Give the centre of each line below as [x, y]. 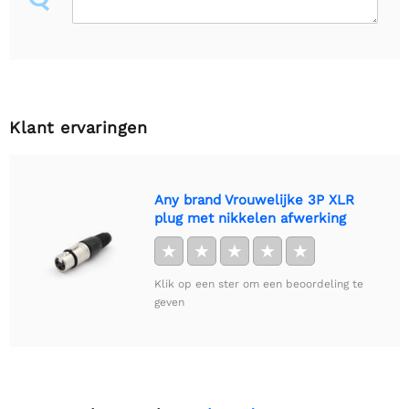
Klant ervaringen [78, 127]
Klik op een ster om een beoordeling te [259, 283]
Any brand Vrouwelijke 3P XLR [254, 199]
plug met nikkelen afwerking [250, 218]
